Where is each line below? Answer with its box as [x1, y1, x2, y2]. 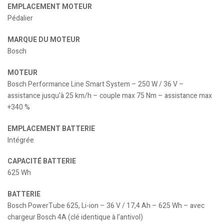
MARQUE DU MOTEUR [7, 34, 80, 45]
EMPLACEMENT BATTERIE [7, 123, 95, 134]
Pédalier [7, 13, 33, 24]
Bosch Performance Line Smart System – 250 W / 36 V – [7, 78, 184, 89]
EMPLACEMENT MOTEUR [7, 1, 92, 12]
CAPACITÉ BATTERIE [7, 156, 76, 167]
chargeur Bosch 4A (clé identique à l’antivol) [7, 212, 143, 223]
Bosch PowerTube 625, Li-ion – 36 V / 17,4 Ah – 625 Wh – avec [7, 200, 204, 211]
